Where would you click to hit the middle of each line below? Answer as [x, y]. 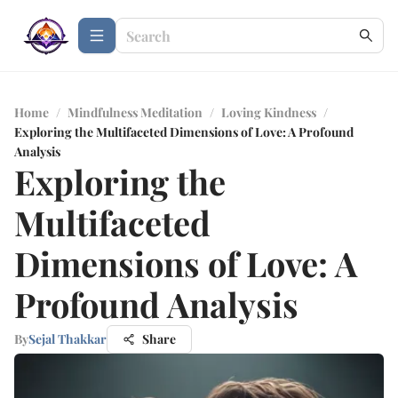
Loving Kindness [269, 112]
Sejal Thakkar [68, 339]
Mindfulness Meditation [135, 112]
